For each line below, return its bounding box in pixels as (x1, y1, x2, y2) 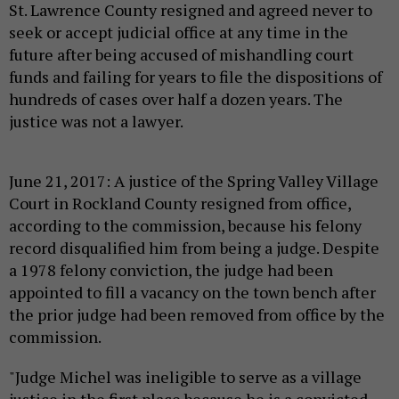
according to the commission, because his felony (9, 215, 362, 237)
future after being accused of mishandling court (9, 44, 354, 66)
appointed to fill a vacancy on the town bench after (9, 281, 376, 304)
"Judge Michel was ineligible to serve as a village (9, 366, 362, 388)
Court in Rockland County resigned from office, (9, 192, 351, 215)
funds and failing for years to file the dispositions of (9, 66, 382, 88)
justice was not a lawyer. (9, 110, 183, 133)
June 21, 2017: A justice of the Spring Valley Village (9, 170, 379, 192)
